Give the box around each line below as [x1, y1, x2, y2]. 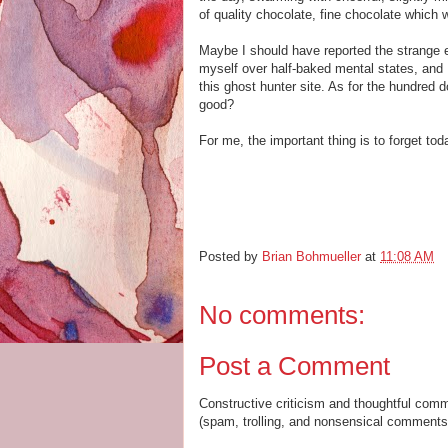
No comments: [199, 300, 365, 330]
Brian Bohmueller [262, 249, 361, 265]
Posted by [199, 249, 262, 265]
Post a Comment [199, 350, 390, 381]
